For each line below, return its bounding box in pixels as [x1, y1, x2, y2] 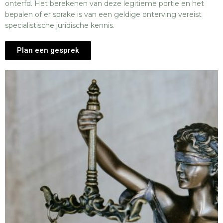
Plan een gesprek [17, 46, 79, 55]
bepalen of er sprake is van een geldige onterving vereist [5, 10, 202, 19]
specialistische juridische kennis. [5, 21, 114, 30]
